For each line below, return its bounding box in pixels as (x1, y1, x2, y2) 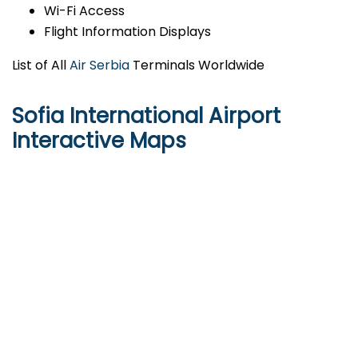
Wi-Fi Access (44, 2, 125, 21)
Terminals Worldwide (129, 56, 265, 75)
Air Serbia (70, 56, 129, 75)
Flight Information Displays (44, 22, 211, 42)
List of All (12, 56, 70, 75)
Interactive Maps (12, 126, 186, 156)
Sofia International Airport (12, 101, 280, 131)
